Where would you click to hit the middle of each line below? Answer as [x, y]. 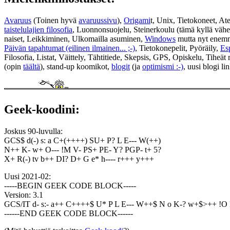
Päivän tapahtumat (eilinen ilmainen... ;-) [70, 48]
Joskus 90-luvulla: [33, 131]
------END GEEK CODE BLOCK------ [69, 214]
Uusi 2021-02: [27, 177]
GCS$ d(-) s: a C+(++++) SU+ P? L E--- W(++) [82, 141]
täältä [32, 67]
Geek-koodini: [42, 110]
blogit [121, 67]
